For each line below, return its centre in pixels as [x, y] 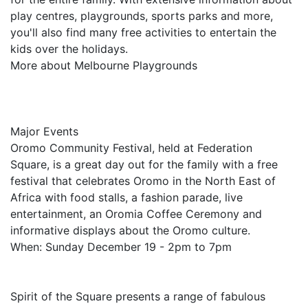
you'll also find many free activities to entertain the [143, 32]
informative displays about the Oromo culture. [130, 230]
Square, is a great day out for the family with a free [144, 164]
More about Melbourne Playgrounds [104, 65]
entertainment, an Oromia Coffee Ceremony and [136, 214]
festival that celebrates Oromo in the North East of [143, 181]
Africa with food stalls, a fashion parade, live [126, 197]
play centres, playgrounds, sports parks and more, [142, 16]
